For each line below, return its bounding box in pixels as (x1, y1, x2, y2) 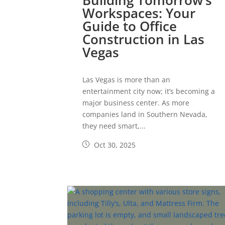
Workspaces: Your (82, 4, 196, 23)
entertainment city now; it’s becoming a (82, 86, 215, 96)
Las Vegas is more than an (82, 75, 171, 85)
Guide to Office (82, 17, 177, 36)
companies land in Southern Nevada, (82, 109, 208, 120)
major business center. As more (82, 98, 190, 108)
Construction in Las (82, 30, 205, 49)
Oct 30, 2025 (92, 140, 136, 150)
